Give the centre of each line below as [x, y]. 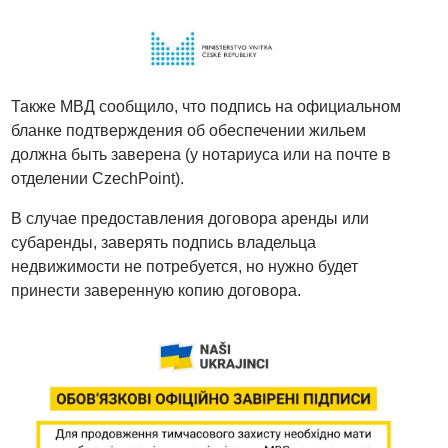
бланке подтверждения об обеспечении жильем [189, 131]
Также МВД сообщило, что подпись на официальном [206, 107]
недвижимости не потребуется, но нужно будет [185, 267]
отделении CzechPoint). [98, 179]
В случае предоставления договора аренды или [190, 219]
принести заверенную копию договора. [156, 291]
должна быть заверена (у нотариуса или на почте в [201, 155]
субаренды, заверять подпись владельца [164, 243]
